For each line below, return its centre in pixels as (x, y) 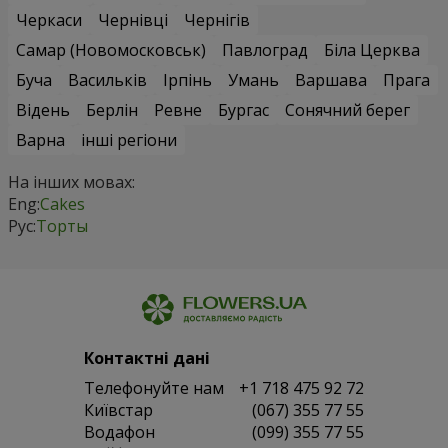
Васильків (107, 80)
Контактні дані (147, 358)
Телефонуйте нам (154, 388)
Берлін (112, 110)
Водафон (119, 432)
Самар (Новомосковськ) (111, 50)
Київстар (118, 410)
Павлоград (265, 50)
